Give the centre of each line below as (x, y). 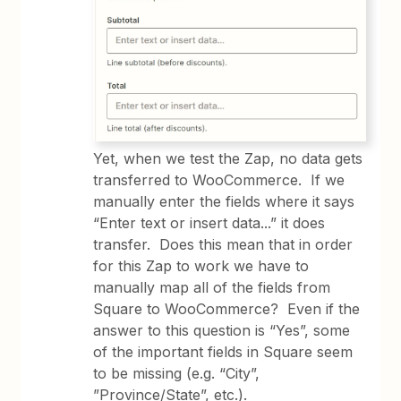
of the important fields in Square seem (223, 352)
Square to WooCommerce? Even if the (227, 309)
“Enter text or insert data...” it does (209, 223)
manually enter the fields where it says (224, 202)
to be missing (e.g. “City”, (177, 374)
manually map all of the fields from (212, 288)
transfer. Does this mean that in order (223, 245)
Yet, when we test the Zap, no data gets (228, 159)
